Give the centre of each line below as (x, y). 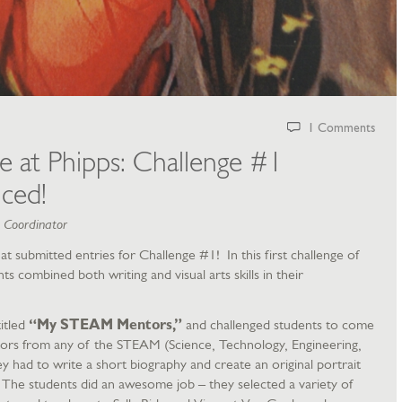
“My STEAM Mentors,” (105, 325)
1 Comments (341, 128)
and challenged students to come (278, 325)
